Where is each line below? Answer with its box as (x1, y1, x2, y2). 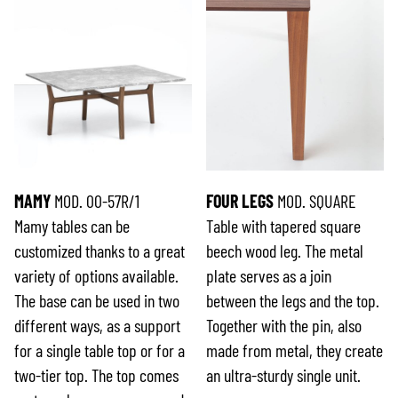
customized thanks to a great (14, 240, 185, 262)
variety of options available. (14, 265, 179, 287)
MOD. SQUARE (274, 190, 357, 212)
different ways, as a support (14, 314, 180, 337)
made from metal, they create (206, 339, 384, 362)
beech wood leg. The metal (206, 240, 364, 262)
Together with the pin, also (206, 314, 362, 337)
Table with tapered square (206, 215, 362, 237)
